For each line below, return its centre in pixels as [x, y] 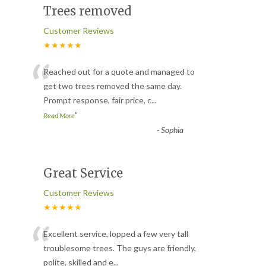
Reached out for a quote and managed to [119, 71]
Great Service [83, 173]
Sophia [172, 129]
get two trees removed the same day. [113, 85]
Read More [59, 115]
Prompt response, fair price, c [97, 100]
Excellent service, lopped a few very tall [116, 233]
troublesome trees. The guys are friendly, [120, 248]
